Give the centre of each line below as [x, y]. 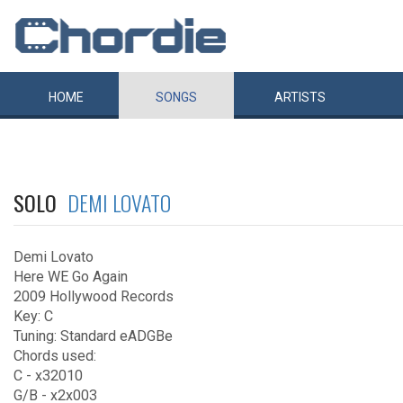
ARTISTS [300, 97]
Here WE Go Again [71, 277]
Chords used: [55, 356]
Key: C [33, 316]
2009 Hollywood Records [94, 296]
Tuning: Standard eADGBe [93, 336]
